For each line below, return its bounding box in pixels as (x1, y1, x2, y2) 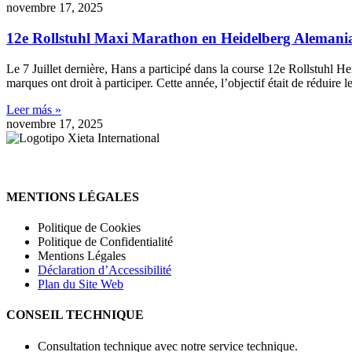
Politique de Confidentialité (38, 235, 173, 249)
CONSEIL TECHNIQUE (6, 308, 144, 322)
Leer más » (6, 102, 61, 116)
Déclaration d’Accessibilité (38, 263, 171, 277)
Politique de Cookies (38, 221, 141, 235)
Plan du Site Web (38, 277, 123, 291)
